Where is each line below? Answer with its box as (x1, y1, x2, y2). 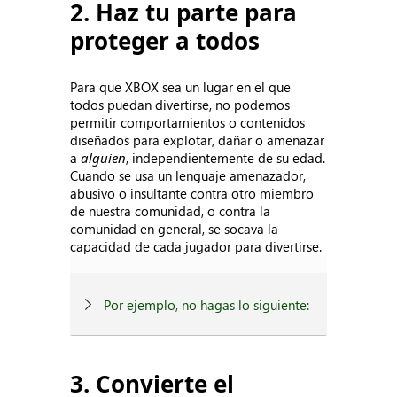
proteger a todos (70, 25, 261, 57)
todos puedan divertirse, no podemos (70, 96, 291, 113)
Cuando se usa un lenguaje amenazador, (70, 167, 307, 184)
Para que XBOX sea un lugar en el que (70, 78, 292, 96)
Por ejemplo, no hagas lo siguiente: (104, 296, 310, 314)
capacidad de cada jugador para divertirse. (70, 237, 323, 255)
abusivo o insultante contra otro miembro (70, 184, 315, 202)
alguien (81, 149, 127, 167)
